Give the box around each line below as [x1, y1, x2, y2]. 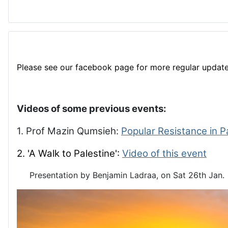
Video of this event [122, 148, 207, 159]
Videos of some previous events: [17, 103, 166, 115]
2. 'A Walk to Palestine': [17, 148, 122, 159]
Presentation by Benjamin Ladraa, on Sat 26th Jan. [17, 170, 224, 180]
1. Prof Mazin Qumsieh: [17, 125, 121, 137]
